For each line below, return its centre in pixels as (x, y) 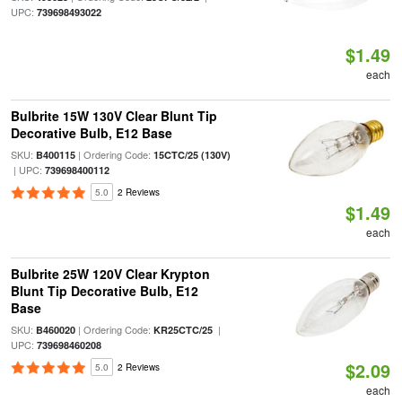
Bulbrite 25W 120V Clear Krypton (110, 274)
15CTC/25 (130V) (192, 155)
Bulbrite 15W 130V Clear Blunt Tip (114, 116)
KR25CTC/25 (183, 330)
